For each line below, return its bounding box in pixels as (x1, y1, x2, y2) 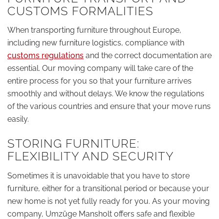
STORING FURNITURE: (7, 136, 139, 151)
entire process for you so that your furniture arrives (7, 76, 192, 86)
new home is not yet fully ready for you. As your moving (7, 196, 210, 206)
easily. (7, 114, 29, 124)
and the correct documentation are (84, 51, 212, 61)
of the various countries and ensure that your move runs (7, 102, 211, 111)
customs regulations (7, 51, 84, 61)
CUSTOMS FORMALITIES (7, 3, 153, 18)
